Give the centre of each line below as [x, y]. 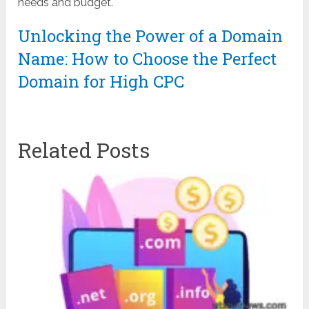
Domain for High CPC [101, 82]
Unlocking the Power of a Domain [151, 36]
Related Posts [84, 150]
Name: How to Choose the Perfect [148, 59]
